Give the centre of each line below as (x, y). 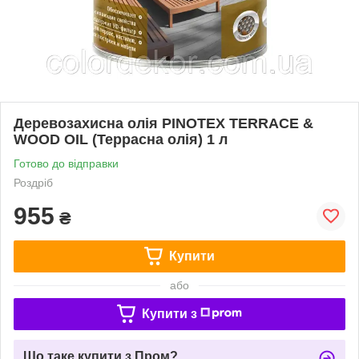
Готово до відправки (66, 163)
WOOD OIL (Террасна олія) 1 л (121, 139)
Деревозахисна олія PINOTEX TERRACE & (163, 123)
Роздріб (33, 182)
